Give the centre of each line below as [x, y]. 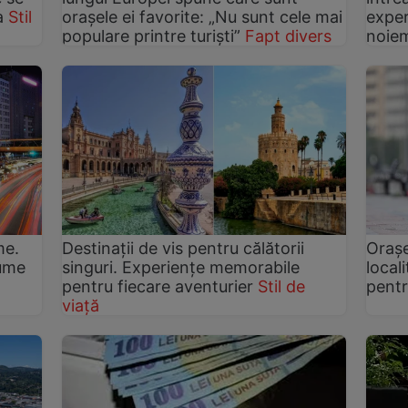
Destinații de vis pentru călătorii [184, 249]
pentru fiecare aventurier [158, 287]
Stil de [282, 287]
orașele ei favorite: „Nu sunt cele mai [203, 16]
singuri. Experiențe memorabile [181, 268]
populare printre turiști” [152, 36]
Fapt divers [289, 36]
